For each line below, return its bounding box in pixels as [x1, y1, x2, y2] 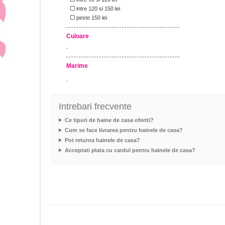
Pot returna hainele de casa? [64, 137, 140, 143]
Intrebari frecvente [59, 101, 132, 111]
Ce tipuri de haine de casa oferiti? [64, 117, 154, 123]
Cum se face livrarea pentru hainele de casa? [64, 127, 183, 133]
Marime [66, 62, 88, 69]
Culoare [66, 32, 89, 40]
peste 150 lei [75, 14, 107, 21]
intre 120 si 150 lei [75, 5, 120, 12]
